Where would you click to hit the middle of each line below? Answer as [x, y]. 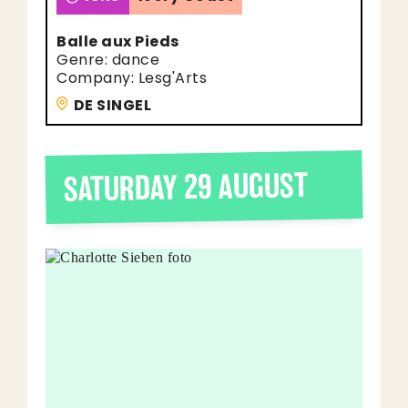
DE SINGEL [112, 105]
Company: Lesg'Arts [132, 78]
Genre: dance [108, 60]
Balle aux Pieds [118, 41]
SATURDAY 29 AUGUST [186, 188]
